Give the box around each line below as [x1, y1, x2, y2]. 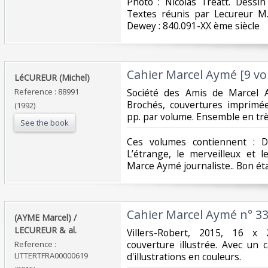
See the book [20, 117, 69, 128]
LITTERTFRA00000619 [14, 249, 88, 261]
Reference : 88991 [14, 86, 79, 97]
